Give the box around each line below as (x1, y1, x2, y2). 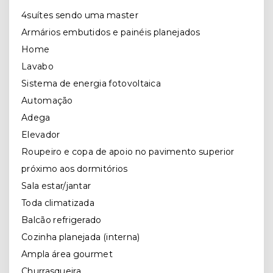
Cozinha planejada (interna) (21, 232, 143, 243)
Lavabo (21, 61, 54, 72)
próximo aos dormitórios (21, 163, 130, 174)
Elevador (21, 129, 65, 140)
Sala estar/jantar (21, 180, 93, 191)
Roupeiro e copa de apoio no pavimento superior (21, 146, 235, 157)
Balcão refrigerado (21, 214, 104, 225)
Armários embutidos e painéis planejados (21, 27, 203, 38)
